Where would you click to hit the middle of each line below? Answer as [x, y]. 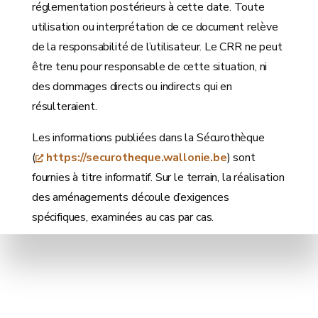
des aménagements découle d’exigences [131, 198]
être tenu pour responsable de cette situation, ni [150, 67]
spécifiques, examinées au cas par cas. [123, 218]
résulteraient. [65, 107]
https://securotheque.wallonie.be [137, 158]
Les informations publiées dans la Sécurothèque [148, 138]
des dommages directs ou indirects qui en [132, 87]
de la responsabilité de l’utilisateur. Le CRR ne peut [157, 47]
